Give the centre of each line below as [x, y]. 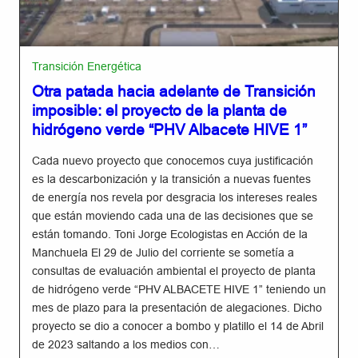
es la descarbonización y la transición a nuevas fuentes [171, 179]
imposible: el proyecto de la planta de [159, 110]
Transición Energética [87, 66]
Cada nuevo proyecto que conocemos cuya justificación [173, 161]
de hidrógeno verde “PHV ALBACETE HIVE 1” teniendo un [179, 289]
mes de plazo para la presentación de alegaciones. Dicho [177, 308]
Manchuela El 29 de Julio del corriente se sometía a [163, 253]
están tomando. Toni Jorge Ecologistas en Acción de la [170, 234]
